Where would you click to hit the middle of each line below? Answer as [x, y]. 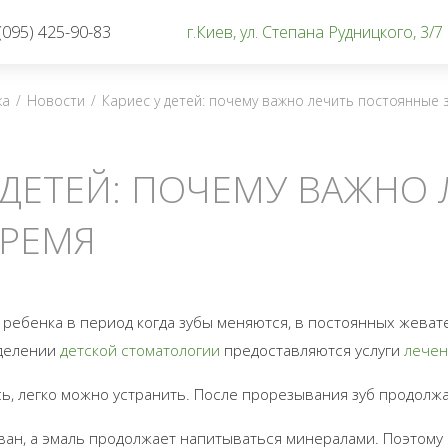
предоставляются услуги [311, 350]
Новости [55, 100]
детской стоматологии [139, 350]
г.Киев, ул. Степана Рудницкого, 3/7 [314, 32]
